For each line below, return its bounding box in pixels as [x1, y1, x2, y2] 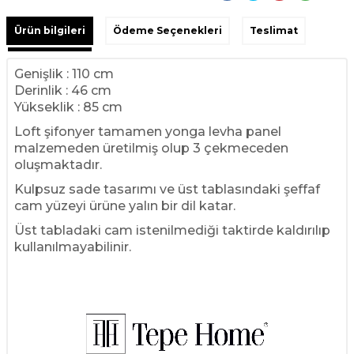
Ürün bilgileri [14, 24, 85, 36]
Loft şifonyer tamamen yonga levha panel [14, 123, 281, 139]
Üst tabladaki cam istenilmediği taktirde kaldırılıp [14, 222, 330, 238]
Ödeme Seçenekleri [113, 24, 222, 36]
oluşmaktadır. [14, 156, 102, 172]
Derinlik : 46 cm [14, 82, 111, 98]
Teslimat [250, 24, 298, 36]
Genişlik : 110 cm [14, 66, 114, 81]
